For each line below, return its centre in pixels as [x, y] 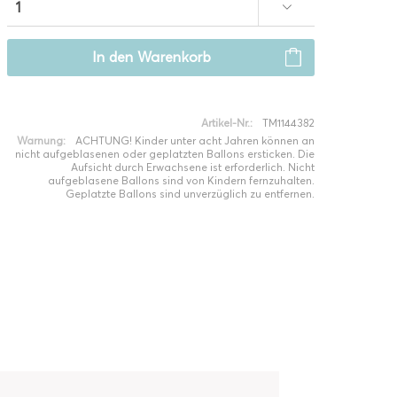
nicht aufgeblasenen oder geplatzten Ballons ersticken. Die [164, 154]
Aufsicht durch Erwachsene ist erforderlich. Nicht [192, 167]
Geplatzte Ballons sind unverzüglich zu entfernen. [190, 194]
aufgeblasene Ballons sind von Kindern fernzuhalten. [181, 180]
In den [113, 57]
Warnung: [41, 140]
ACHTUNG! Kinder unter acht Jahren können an [195, 140]
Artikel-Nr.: [226, 123]
